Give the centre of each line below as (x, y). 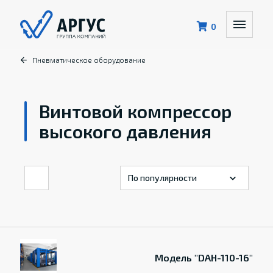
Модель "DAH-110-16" (204, 257)
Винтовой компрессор (136, 111)
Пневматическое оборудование (89, 60)
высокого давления (126, 131)
